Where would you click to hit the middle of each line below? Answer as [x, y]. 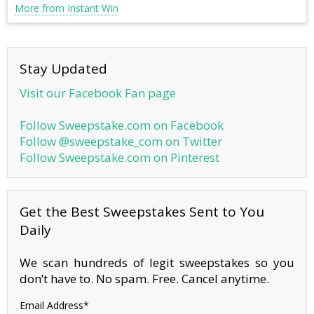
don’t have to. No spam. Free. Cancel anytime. [144, 279]
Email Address [52, 306]
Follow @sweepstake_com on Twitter [121, 141]
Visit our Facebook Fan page [98, 93]
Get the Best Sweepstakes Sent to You [142, 211]
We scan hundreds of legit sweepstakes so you [157, 263]
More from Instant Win [67, 8]
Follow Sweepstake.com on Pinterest [120, 157]
